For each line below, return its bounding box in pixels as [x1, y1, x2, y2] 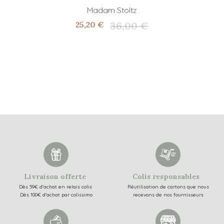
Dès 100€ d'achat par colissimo [19, 191, 92, 198]
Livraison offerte [24, 172, 88, 181]
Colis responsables [132, 172, 203, 181]
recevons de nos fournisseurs [132, 191, 203, 198]
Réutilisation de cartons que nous [127, 183, 209, 190]
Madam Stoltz [87, 5, 137, 15]
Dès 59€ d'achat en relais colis [18, 183, 93, 190]
